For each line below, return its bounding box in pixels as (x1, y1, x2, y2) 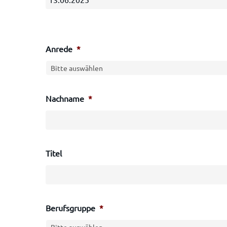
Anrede (46, 44, 73, 54)
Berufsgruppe (46, 203, 96, 213)
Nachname (46, 93, 85, 103)
